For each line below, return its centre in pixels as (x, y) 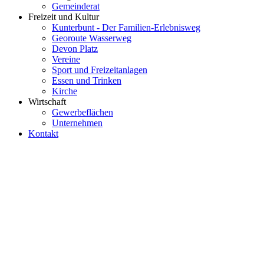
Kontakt (43, 133)
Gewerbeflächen (82, 112)
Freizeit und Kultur (64, 17)
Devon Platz (75, 49)
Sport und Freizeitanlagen (100, 70)
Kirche (65, 91)
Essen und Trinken (87, 80)
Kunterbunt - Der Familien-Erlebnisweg (126, 27)
